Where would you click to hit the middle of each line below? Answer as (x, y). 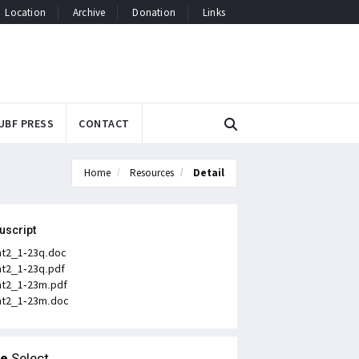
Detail (209, 172)
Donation (154, 12)
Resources (152, 172)
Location (25, 12)
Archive (89, 12)
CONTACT (104, 123)
